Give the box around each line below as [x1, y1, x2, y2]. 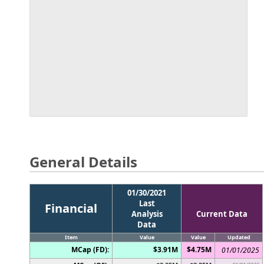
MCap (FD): [71, 244, 109, 255]
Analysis [131, 208, 163, 219]
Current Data [196, 208, 247, 219]
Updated [227, 233, 250, 241]
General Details [29, 152, 137, 171]
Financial [45, 200, 97, 216]
